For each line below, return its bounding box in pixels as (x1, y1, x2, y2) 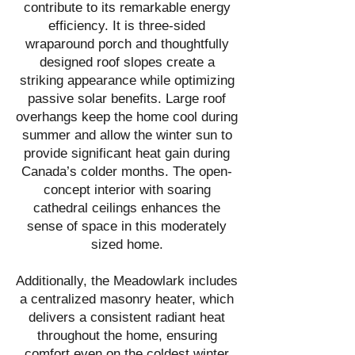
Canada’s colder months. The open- (21, 164, 232, 179)
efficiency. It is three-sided (48, 18, 205, 33)
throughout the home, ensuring (36, 328, 217, 343)
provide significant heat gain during (24, 146, 230, 161)
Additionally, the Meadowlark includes (16, 273, 238, 288)
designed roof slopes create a (39, 55, 215, 70)
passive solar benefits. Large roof (28, 91, 226, 106)
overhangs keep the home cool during (16, 109, 238, 124)
